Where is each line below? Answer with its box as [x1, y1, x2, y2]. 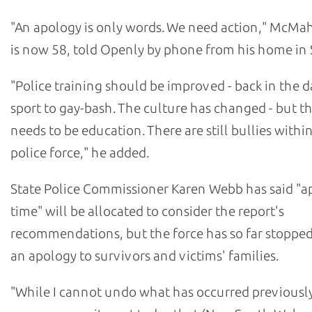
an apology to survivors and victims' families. [10, 248, 278, 264]
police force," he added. [10, 145, 148, 161]
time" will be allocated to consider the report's [10, 203, 284, 219]
